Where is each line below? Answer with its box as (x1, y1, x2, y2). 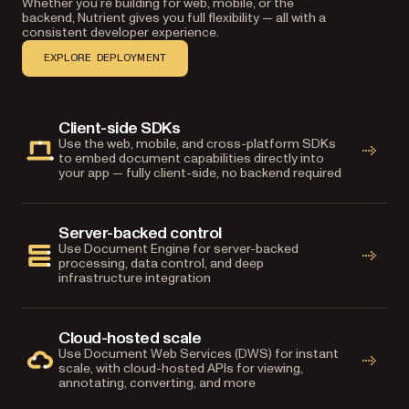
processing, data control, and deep (58, 254, 264, 272)
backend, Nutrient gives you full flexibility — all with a (22, 8, 326, 26)
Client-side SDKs (58, 116, 181, 140)
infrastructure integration (58, 268, 211, 287)
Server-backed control (58, 221, 222, 245)
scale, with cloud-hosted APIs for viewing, (58, 359, 303, 377)
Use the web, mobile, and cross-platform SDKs (58, 134, 336, 152)
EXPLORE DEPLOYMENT (44, 52, 167, 64)
